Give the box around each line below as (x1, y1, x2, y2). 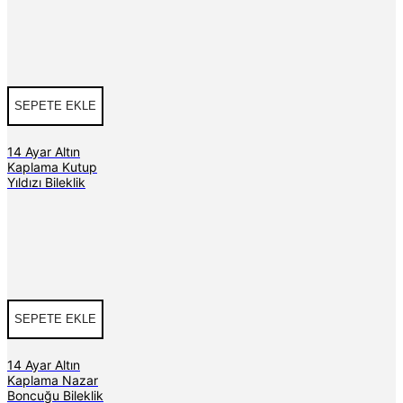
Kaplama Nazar (7, 372, 98, 388)
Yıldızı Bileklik (7, 174, 85, 190)
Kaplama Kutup (7, 158, 97, 175)
